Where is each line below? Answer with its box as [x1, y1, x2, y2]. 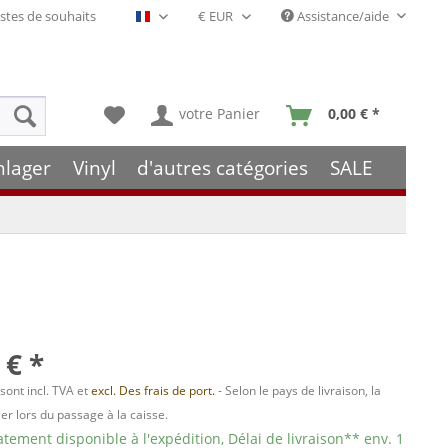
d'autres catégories [137, 154, 309, 181]
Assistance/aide [294, 7, 392, 25]
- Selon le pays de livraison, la [218, 382, 382, 399]
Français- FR [150, 13, 221, 32]
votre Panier [179, 104, 260, 123]
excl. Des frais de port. [91, 382, 219, 399]
